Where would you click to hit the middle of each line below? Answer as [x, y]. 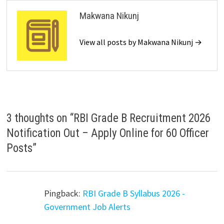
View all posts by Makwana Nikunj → [140, 42]
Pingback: [63, 193]
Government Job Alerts [87, 206]
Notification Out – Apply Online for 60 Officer [107, 133]
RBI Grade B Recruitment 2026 [142, 118]
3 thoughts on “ [40, 118]
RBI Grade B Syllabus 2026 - [133, 193]
